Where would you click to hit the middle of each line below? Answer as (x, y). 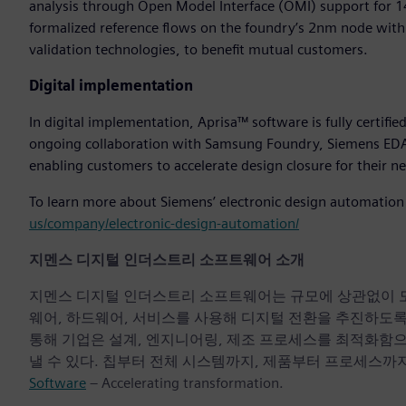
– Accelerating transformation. (185, 383)
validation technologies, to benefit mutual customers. (198, 50)
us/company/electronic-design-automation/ (164, 224)
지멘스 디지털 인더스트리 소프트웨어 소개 (167, 260)
